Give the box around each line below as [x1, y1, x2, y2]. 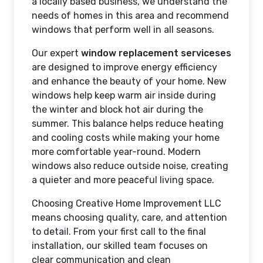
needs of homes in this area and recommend [32, 9, 229, 21]
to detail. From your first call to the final [32, 225, 206, 237]
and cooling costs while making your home [32, 131, 220, 143]
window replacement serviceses [81, 47, 231, 59]
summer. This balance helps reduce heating [32, 117, 224, 129]
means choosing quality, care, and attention [32, 211, 227, 223]
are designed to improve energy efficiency [32, 61, 217, 73]
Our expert [32, 47, 81, 59]
